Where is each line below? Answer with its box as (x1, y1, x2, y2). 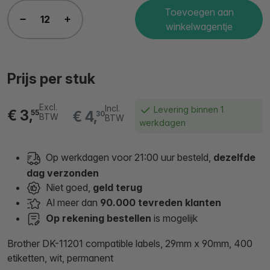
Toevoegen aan (164, 6, 234, 18)
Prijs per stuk (7, 70, 95, 87)
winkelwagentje (165, 20, 233, 33)
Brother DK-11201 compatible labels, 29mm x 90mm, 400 (7, 237, 253, 250)
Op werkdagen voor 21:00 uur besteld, (46, 151, 211, 164)
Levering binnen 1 (151, 104, 224, 115)
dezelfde (211, 151, 256, 164)
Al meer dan (41, 196, 100, 209)
